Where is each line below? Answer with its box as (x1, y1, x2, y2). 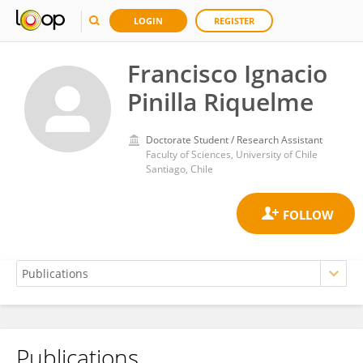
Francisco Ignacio (127, 57, 327, 90)
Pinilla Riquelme (127, 85, 314, 118)
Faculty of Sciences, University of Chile (146, 147, 318, 161)
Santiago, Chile (146, 162, 213, 176)
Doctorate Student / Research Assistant (146, 133, 322, 147)
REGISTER (214, 15, 254, 27)
